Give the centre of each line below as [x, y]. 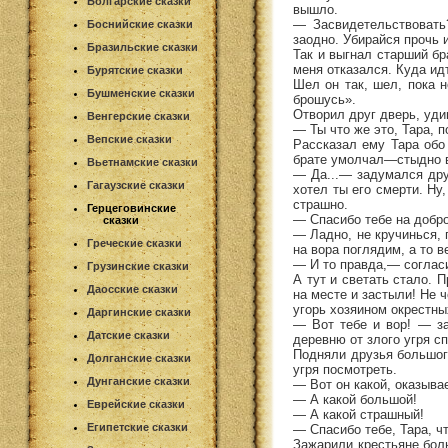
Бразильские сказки [142, 47]
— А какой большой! [355, 399]
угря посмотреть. [345, 369]
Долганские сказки [139, 358]
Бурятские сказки [135, 70]
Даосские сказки [132, 289]
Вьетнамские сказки [142, 162]
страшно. [320, 204]
